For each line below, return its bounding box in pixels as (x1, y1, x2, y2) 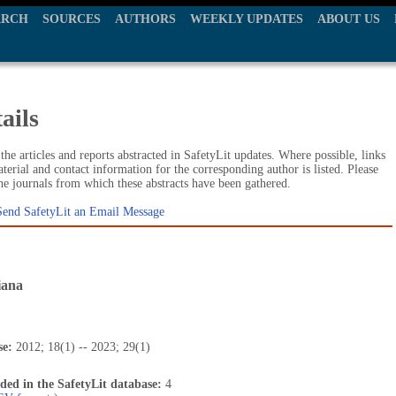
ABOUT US (317, 12, 380, 26)
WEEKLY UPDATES (190, 12, 303, 26)
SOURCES (42, 12, 101, 26)
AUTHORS (115, 12, 176, 26)
